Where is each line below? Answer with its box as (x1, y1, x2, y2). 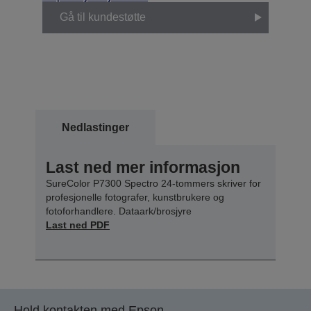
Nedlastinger (62, 121, 129, 133)
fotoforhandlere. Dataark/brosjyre (46, 205, 192, 217)
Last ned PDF (46, 219, 110, 230)
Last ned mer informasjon (46, 158, 240, 176)
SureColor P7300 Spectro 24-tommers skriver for (46, 177, 261, 189)
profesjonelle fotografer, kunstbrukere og (46, 191, 224, 203)
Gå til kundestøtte (60, 11, 146, 24)
